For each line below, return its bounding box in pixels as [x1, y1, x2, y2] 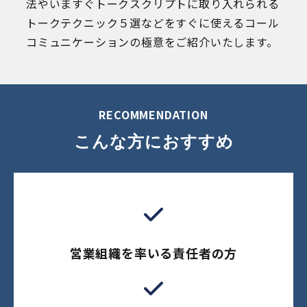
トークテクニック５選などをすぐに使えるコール [26, 14, 280, 31]
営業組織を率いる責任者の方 [69, 243, 238, 262]
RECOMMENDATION [99, 106, 208, 123]
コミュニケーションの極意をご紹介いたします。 [26, 33, 278, 50]
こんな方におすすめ [73, 132, 234, 151]
